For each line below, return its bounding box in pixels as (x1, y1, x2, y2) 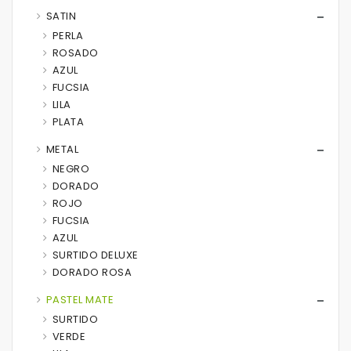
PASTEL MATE (45, 292, 114, 307)
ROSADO (52, 45, 99, 60)
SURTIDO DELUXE (52, 248, 139, 262)
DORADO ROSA (52, 265, 132, 280)
